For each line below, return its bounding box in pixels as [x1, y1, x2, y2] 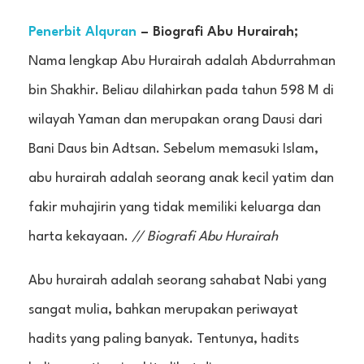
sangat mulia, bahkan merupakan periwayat [28, 303, 298, 318]
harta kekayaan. [28, 230, 132, 245]
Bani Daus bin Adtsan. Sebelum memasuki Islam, [28, 142, 318, 157]
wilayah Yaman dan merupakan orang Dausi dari [28, 113, 323, 128]
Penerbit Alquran [28, 25, 136, 40]
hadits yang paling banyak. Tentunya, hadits [28, 332, 299, 347]
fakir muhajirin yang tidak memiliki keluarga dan [28, 201, 321, 215]
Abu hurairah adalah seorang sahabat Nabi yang [28, 274, 327, 288]
